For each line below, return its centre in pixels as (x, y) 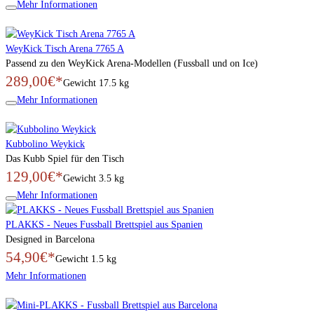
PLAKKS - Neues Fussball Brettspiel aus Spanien (104, 224)
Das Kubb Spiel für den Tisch (65, 158)
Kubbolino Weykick (45, 144)
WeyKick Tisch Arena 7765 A (65, 48)
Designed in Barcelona (50, 239)
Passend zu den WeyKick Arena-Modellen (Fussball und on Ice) (132, 63)
